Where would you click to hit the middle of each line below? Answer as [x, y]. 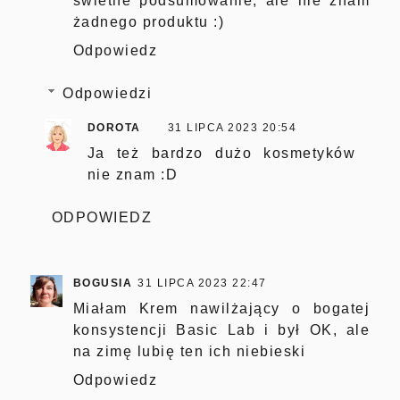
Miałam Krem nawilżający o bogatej [221, 308]
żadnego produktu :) [149, 21]
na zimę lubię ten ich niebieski [189, 351]
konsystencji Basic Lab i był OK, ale [221, 329]
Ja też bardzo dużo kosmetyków [221, 153]
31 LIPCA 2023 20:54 [232, 127]
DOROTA [114, 127]
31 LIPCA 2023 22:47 [202, 283]
